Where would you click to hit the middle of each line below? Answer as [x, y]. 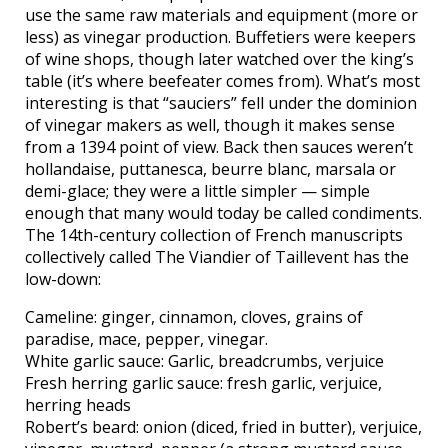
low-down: [63, 279]
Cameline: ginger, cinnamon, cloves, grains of [194, 317]
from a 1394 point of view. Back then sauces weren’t [219, 147]
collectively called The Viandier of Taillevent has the [217, 257]
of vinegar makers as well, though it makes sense [210, 125]
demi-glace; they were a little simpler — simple [197, 191]
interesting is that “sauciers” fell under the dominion [221, 103]
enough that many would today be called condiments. [223, 213]
